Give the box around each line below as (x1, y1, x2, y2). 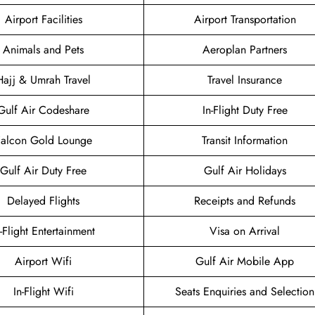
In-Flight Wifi (13, 283, 74, 300)
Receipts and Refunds (194, 192, 295, 209)
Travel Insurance (207, 71, 282, 88)
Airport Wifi (15, 252, 72, 269)
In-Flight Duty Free (202, 101, 288, 118)
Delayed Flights (7, 192, 79, 209)
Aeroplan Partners (202, 41, 287, 58)
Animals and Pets (3, 41, 84, 58)
